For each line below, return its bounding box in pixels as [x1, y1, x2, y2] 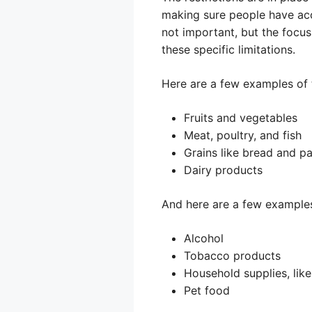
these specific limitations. [162, 42, 295, 56]
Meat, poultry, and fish [184, 128, 302, 142]
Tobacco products [184, 249, 281, 263]
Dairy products [184, 163, 263, 177]
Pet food [184, 283, 230, 297]
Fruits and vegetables [184, 111, 297, 125]
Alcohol [184, 231, 224, 245]
